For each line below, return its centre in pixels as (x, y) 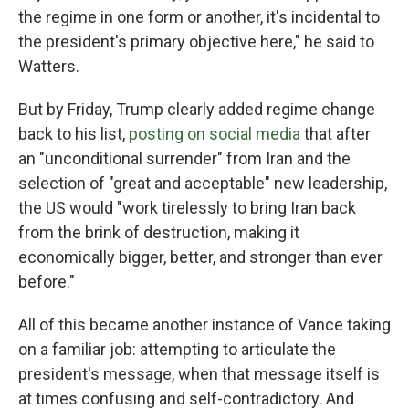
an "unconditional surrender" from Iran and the (184, 158)
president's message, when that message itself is (199, 374)
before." (47, 282)
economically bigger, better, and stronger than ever (200, 257)
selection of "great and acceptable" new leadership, (203, 183)
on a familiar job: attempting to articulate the (177, 349)
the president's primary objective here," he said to (196, 42)
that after (336, 134)
